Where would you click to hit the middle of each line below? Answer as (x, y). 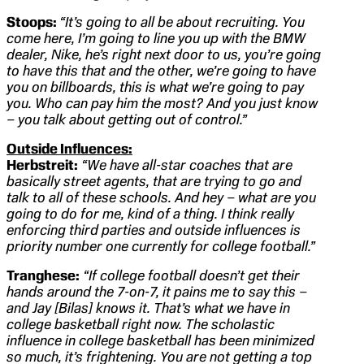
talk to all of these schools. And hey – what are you (161, 198)
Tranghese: (43, 276)
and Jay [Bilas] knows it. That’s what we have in (148, 308)
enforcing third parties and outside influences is (154, 230)
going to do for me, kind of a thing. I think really (150, 214)
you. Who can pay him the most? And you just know (162, 104)
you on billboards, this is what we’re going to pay (155, 87)
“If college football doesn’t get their (191, 276)
